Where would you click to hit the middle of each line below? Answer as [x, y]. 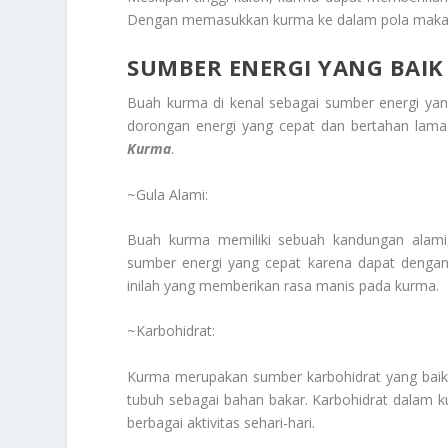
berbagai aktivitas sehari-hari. [221, 422]
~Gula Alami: [168, 194]
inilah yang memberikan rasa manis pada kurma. [283, 285]
